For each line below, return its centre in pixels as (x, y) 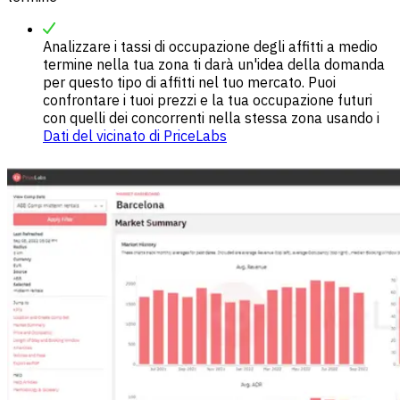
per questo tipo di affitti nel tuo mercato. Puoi (189, 83)
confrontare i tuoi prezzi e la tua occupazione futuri (208, 100)
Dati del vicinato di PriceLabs (135, 136)
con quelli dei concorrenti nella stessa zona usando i (211, 118)
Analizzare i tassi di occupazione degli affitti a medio (210, 47)
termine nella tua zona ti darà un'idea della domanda (214, 65)
